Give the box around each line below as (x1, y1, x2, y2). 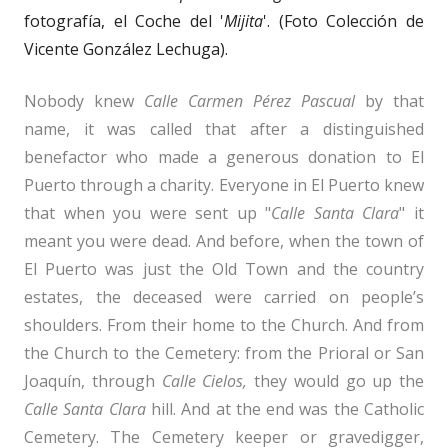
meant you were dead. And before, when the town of (24, 229, 424, 252)
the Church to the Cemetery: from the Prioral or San (24, 341, 424, 364)
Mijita (224, 9, 264, 32)
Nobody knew (24, 89, 144, 112)
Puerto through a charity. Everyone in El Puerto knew (24, 173, 424, 196)
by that (365, 89, 424, 112)
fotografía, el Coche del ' (24, 9, 225, 32)
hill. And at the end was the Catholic (145, 397, 425, 420)
